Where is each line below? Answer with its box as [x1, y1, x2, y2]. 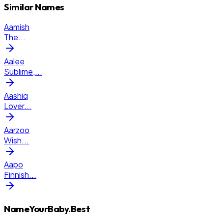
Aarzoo [4, 125, 29, 136]
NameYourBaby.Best [4, 203, 90, 215]
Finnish [4, 169, 29, 180]
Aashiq [4, 90, 28, 101]
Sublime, [4, 66, 35, 77]
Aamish [4, 22, 29, 32]
